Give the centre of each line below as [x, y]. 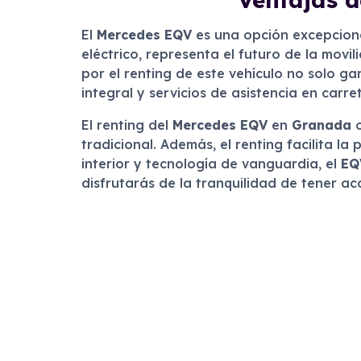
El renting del [127, 125]
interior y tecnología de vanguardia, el [211, 164]
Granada [321, 125]
